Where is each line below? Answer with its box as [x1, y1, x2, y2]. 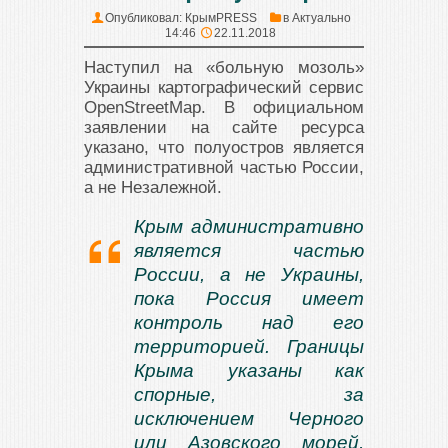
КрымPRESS [184, 11, 257, 25]
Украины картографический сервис [84, 78, 364, 97]
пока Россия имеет [134, 288, 364, 309]
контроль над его [134, 312, 364, 333]
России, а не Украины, [134, 264, 364, 285]
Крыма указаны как [134, 360, 364, 381]
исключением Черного [134, 408, 364, 429]
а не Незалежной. [84, 178, 222, 197]
